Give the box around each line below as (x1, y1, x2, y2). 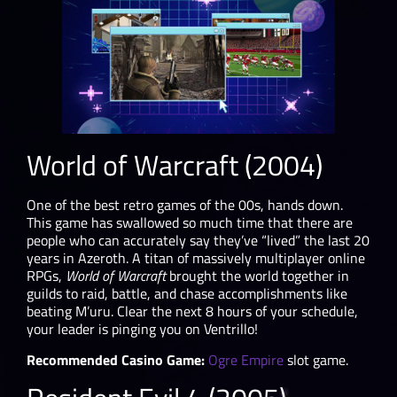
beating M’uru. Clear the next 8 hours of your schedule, (27, 300, 358, 323)
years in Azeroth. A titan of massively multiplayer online (27, 247, 365, 269)
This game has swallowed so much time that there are (27, 212, 353, 234)
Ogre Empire (208, 348, 284, 370)
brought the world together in (166, 265, 349, 287)
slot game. (284, 348, 348, 370)
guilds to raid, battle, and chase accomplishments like (27, 283, 347, 305)
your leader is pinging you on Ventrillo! (27, 318, 258, 340)
